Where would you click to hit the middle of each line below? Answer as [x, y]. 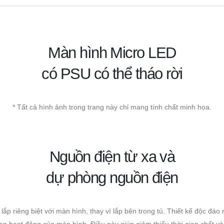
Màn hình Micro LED [112, 52]
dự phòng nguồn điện [112, 177]
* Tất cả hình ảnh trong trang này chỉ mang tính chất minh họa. [112, 107]
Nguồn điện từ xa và [112, 156]
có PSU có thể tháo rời [112, 73]
